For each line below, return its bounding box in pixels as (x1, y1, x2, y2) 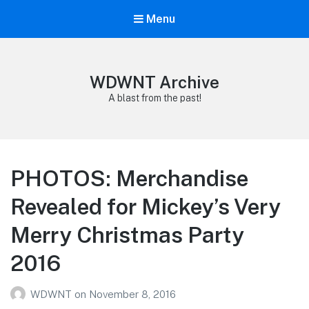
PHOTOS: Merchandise (10, 166, 248, 192)
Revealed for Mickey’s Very (10, 194, 281, 220)
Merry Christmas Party (10, 222, 244, 248)
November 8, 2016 (89, 288, 176, 300)
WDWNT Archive (90, 72, 219, 92)
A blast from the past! (108, 92, 201, 104)
